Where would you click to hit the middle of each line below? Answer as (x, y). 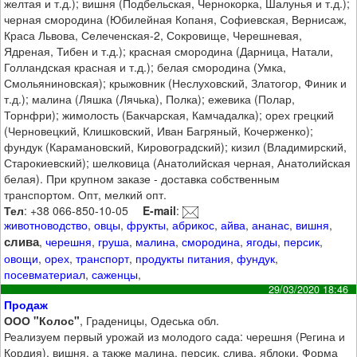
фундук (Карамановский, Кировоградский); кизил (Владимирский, (176, 147)
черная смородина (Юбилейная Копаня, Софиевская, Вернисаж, (176, 20)
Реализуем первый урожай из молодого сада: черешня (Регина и (175, 336)
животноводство (46, 225)
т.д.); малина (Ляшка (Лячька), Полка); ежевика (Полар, (150, 99)
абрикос (194, 225)
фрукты (147, 225)
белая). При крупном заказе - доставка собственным (142, 179)
